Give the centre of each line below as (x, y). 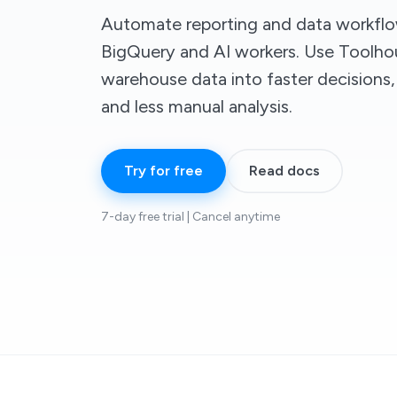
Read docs (284, 170)
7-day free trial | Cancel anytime (191, 216)
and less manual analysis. (197, 106)
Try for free (163, 170)
